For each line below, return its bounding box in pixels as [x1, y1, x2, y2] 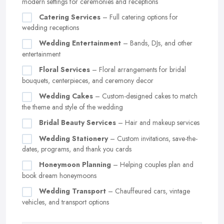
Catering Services [39, 11, 100, 22]
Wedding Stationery [39, 133, 108, 143]
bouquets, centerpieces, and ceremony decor [22, 75, 153, 86]
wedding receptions [22, 22, 79, 33]
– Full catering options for [100, 11, 178, 22]
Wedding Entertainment [39, 38, 121, 48]
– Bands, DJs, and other [121, 38, 192, 48]
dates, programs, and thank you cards [22, 144, 131, 154]
